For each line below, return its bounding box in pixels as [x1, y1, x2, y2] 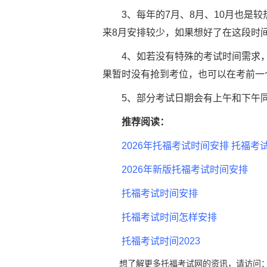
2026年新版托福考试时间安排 [122, 164, 248, 175]
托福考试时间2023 [122, 236, 200, 246]
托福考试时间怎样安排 [122, 212, 217, 222]
